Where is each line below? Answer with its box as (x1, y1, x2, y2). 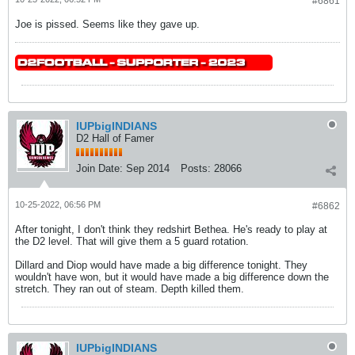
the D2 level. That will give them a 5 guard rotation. (15, 235, 249, 247)
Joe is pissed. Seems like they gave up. (15, 18, 200, 30)
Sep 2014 (126, 162, 170, 174)
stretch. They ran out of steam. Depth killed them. (15, 283, 244, 295)
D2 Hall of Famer (76, 132, 154, 144)
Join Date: (76, 162, 123, 174)
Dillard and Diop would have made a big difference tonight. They (15, 259, 307, 271)
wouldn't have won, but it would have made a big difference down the (15, 271, 329, 283)
